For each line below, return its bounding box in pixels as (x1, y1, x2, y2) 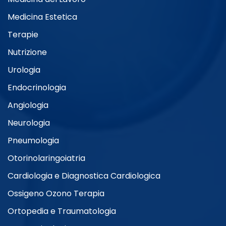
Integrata (48, 104, 98, 119)
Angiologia (8, 99, 48, 111)
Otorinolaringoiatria (8, 152, 85, 164)
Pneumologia (8, 134, 59, 146)
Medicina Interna (48, 49, 136, 64)
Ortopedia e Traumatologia (8, 205, 116, 217)
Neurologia (8, 117, 50, 129)
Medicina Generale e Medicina (48, 89, 204, 104)
